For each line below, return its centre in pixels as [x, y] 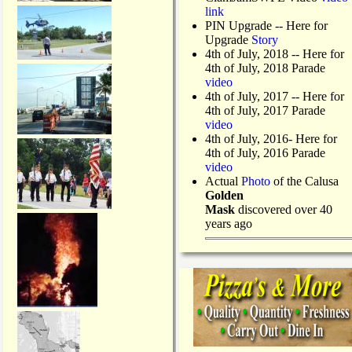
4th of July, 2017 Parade [265, 110]
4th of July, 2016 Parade [265, 152]
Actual [223, 181]
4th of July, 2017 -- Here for [275, 96]
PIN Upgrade [238, 25]
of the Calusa [304, 181]
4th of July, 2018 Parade [265, 68]
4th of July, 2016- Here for [271, 138]
